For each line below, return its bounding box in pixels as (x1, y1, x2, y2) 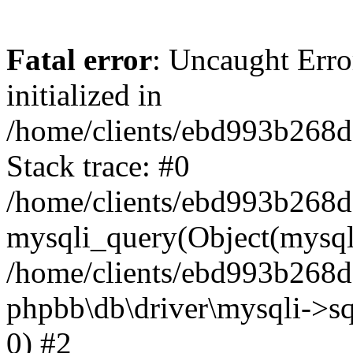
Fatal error (6, 43, 152, 76)
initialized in (6, 78, 162, 112)
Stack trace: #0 (6, 149, 190, 183)
